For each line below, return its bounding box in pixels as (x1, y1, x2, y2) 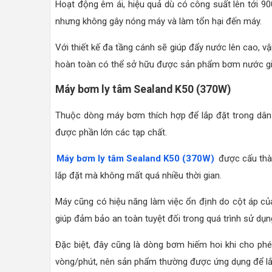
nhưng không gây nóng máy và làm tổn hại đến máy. (55, 15, 262, 27)
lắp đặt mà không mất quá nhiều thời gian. (55, 169, 222, 181)
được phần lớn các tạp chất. (55, 126, 167, 138)
